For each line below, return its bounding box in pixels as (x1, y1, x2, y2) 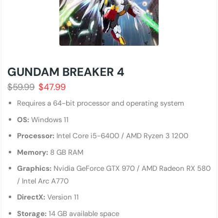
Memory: (17, 147, 48, 157)
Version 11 (45, 192, 79, 202)
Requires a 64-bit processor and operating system (17, 98, 184, 109)
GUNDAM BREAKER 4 (7, 64, 125, 79)
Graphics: (17, 163, 52, 173)
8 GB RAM (48, 147, 83, 157)
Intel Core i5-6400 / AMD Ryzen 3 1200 (54, 131, 188, 141)
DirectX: (17, 192, 45, 202)
